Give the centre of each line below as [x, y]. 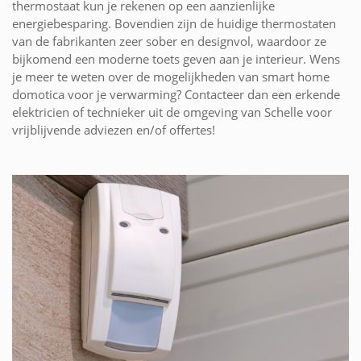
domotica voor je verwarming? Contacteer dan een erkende [176, 95]
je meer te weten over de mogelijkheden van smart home [171, 77]
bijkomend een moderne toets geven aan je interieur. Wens [176, 59]
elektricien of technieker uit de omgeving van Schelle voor [172, 112]
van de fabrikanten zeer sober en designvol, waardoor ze [169, 41]
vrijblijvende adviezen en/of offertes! [114, 130]
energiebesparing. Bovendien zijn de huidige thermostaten [174, 24]
